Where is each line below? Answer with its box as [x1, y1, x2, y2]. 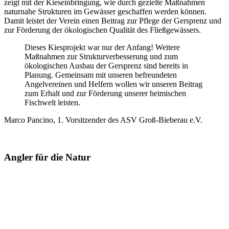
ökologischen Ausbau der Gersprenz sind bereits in [25, 61, 188, 71]
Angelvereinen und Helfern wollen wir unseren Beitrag [25, 80, 202, 89]
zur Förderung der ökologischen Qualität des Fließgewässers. [4, 26, 203, 35]
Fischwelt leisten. [25, 98, 80, 107]
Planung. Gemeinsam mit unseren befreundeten [25, 71, 177, 80]
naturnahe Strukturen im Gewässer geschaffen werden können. [4, 7, 207, 16]
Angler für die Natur [4, 151, 90, 163]
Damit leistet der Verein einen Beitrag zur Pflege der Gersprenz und [4, 16, 221, 26]
